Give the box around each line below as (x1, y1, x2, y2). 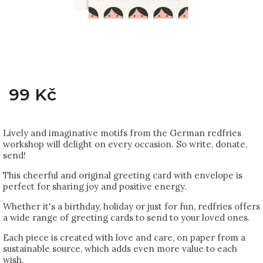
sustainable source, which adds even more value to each (3, 243, 237, 254)
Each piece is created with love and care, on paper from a (3, 232, 245, 243)
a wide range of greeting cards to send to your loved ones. (3, 212, 250, 223)
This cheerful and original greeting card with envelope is (3, 170, 242, 181)
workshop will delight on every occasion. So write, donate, (3, 139, 247, 150)
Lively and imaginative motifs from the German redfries (3, 127, 241, 139)
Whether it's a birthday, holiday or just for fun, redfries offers (3, 201, 260, 212)
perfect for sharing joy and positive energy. (3, 181, 187, 192)
